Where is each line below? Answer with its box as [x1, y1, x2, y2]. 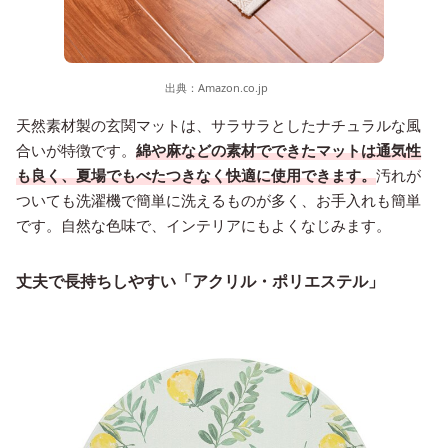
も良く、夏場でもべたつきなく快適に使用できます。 [16, 164, 376, 185]
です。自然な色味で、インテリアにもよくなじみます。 [16, 214, 391, 235]
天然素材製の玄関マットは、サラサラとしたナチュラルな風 [16, 114, 421, 135]
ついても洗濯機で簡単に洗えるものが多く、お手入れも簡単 [16, 189, 421, 210]
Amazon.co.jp [197, 79, 268, 95]
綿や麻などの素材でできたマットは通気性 [136, 139, 421, 160]
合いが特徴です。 [16, 139, 136, 160]
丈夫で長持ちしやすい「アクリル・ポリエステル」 [16, 269, 384, 292]
